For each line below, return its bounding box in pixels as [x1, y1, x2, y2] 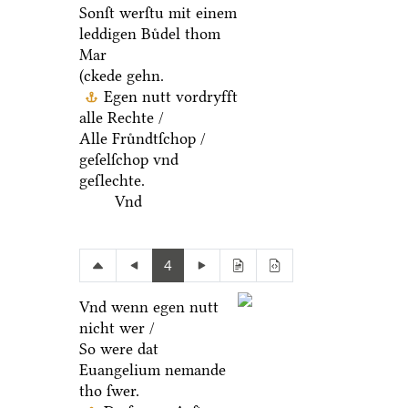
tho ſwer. [78, 382, 139, 401]
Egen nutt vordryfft [103, 87, 238, 107]
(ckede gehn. [78, 66, 164, 86]
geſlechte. [78, 171, 145, 190]
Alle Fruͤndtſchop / [78, 129, 206, 148]
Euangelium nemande [78, 361, 226, 380]
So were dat [78, 340, 158, 359]
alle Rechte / [78, 108, 164, 127]
